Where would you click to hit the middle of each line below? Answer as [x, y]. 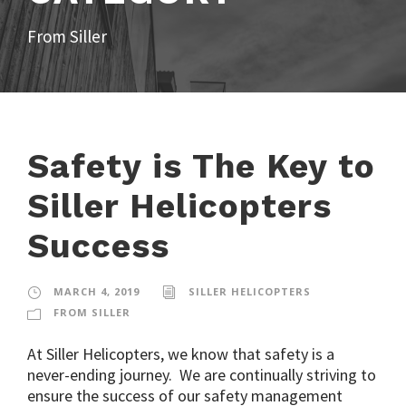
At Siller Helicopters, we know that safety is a [181, 353]
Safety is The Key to [201, 166]
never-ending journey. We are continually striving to [202, 374]
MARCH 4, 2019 [97, 291]
